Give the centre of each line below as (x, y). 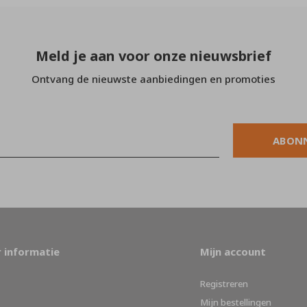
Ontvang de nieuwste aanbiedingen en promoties (153, 78)
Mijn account (233, 251)
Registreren (224, 283)
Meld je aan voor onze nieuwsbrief (153, 56)
